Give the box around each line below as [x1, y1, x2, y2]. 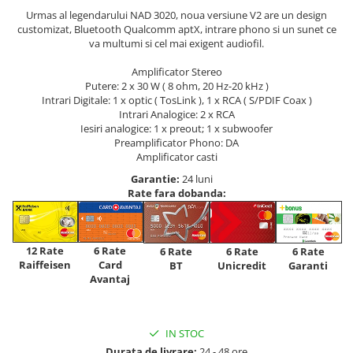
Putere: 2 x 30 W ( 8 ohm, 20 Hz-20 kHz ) [84, 79, 269, 94]
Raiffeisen [18, 258, 71, 273]
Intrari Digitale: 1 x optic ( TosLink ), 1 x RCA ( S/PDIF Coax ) [41, 93, 312, 108]
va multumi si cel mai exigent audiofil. [89, 36, 264, 51]
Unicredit [217, 258, 266, 273]
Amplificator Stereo [131, 65, 222, 80]
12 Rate [25, 243, 64, 258]
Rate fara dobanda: [127, 186, 226, 201]
